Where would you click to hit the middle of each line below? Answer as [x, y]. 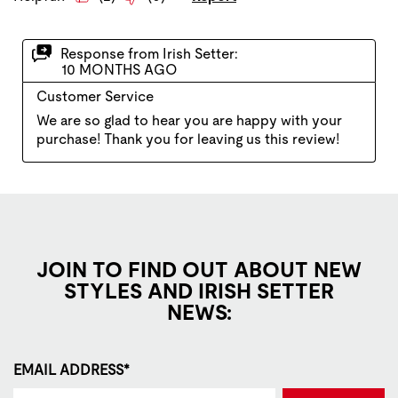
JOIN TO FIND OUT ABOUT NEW [199, 270]
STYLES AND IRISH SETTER [199, 291]
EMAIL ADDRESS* [72, 370]
